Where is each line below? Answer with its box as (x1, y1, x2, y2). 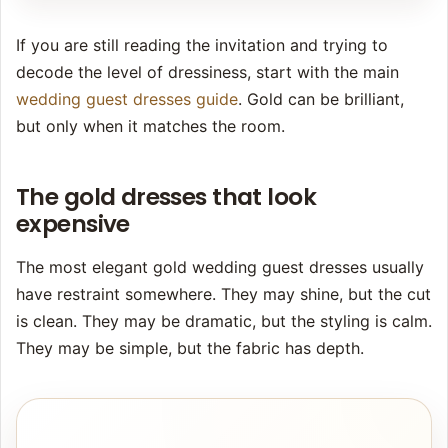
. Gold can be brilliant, (238, 89, 404, 110)
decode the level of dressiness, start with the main (16, 62, 399, 83)
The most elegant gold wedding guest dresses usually (16, 257, 424, 278)
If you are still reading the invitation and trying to (16, 35, 388, 56)
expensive (16, 208, 130, 241)
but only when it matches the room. (16, 116, 285, 137)
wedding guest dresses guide (16, 89, 238, 110)
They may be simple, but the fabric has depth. (16, 338, 364, 359)
